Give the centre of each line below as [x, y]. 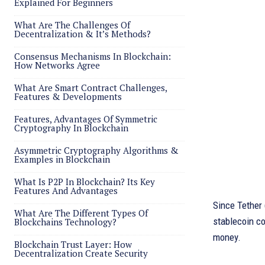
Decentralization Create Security [81, 253]
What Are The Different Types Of [81, 213]
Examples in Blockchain [62, 159]
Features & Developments [68, 96]
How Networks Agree [57, 65]
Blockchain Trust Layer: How [73, 244]
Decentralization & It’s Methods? [83, 34]
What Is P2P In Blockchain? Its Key [85, 182]
